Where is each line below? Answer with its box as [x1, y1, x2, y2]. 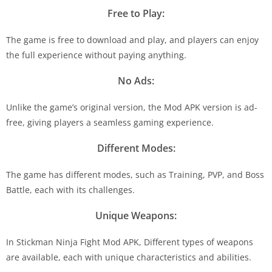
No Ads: [118, 73, 154, 87]
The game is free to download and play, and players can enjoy [6, 33, 259, 46]
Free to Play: [107, 6, 165, 20]
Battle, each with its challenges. [6, 183, 135, 195]
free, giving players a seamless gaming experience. [6, 116, 214, 128]
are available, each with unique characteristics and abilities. [6, 251, 251, 263]
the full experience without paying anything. [6, 49, 186, 61]
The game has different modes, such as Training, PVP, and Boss [6, 168, 264, 180]
